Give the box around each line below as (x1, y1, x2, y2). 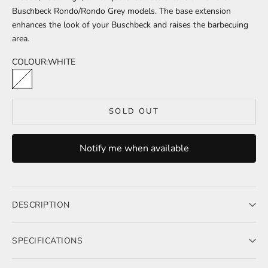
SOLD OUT (109, 106, 159, 117)
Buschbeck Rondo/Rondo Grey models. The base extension (12, 5, 231, 17)
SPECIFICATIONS (12, 235, 83, 247)
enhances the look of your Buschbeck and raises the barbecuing (12, 19, 248, 31)
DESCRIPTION (12, 199, 70, 211)
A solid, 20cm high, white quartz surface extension (12, 223, 186, 234)
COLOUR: (12, 56, 48, 68)
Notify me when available (79, 142, 189, 156)
